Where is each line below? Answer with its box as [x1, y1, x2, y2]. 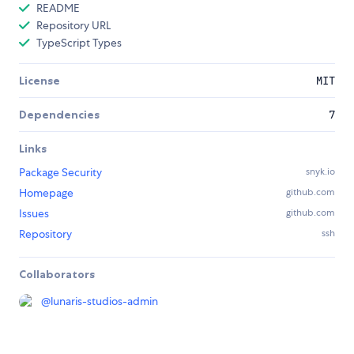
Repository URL [36, 18, 111, 33]
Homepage [19, 186, 73, 201]
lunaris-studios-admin [51, 294, 158, 309]
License [19, 73, 60, 88]
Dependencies [19, 107, 100, 122]
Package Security [19, 165, 102, 180]
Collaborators [19, 267, 95, 282]
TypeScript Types [36, 36, 122, 51]
